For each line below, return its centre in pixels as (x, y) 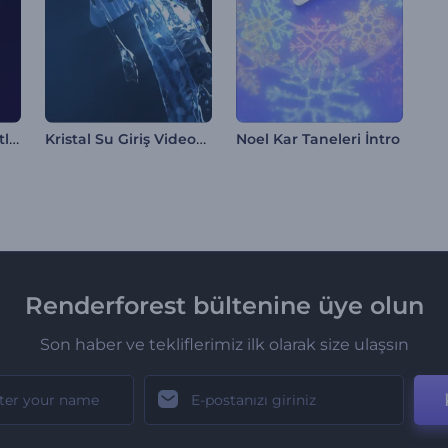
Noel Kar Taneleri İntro (317, 139)
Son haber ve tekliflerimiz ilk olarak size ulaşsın (224, 345)
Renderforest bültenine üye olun (224, 306)
